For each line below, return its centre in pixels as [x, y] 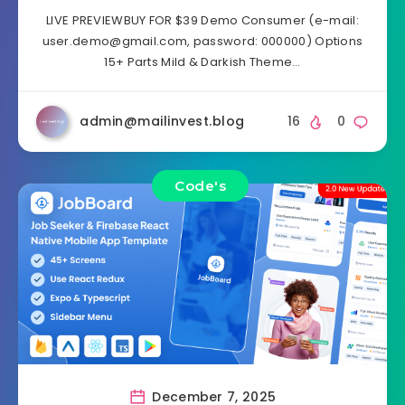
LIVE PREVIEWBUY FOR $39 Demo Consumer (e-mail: [202, 21]
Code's [200, 186]
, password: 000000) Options [275, 42]
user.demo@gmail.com [115, 42]
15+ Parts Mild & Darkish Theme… [202, 62]
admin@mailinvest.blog [162, 122]
